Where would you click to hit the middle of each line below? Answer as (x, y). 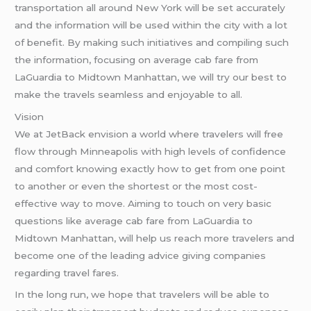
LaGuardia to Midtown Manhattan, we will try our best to (151, 77)
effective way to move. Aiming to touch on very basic (143, 203)
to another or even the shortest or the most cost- (136, 186)
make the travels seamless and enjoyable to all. (129, 94)
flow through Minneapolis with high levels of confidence (151, 151)
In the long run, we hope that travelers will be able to (142, 295)
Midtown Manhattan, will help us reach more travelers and (155, 238)
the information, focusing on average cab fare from (137, 59)
